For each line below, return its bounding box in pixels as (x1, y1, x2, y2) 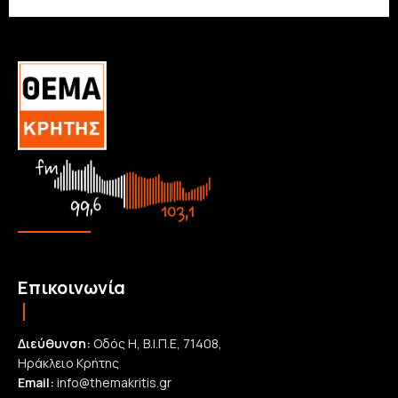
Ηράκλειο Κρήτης (18, 354, 119, 372)
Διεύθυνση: (18, 335, 91, 353)
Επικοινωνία (18, 275, 125, 300)
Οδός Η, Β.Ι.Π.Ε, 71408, (93, 335, 222, 353)
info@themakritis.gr (57, 374, 171, 392)
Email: (18, 374, 54, 392)
